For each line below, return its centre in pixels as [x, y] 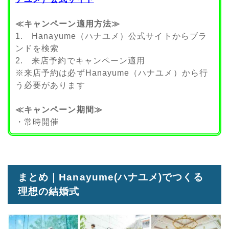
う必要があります [50, 85]
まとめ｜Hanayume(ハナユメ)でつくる [111, 177]
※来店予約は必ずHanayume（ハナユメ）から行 [112, 73]
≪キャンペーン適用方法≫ [68, 24]
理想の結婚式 [49, 191]
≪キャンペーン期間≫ [59, 110]
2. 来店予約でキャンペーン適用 [81, 61]
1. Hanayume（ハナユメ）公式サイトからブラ [111, 36]
